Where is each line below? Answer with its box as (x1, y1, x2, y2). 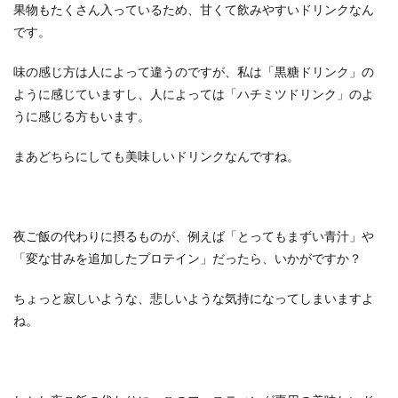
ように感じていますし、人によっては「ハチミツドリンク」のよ (13, 86, 374, 101)
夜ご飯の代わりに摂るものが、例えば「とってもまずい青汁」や (13, 228, 374, 243)
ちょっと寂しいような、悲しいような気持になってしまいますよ (13, 291, 374, 306)
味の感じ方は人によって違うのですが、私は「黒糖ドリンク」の (13, 64, 374, 79)
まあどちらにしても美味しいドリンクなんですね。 (13, 148, 299, 163)
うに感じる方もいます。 (13, 108, 150, 123)
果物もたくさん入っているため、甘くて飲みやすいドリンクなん (13, 2, 374, 17)
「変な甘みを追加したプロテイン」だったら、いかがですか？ (13, 251, 362, 266)
